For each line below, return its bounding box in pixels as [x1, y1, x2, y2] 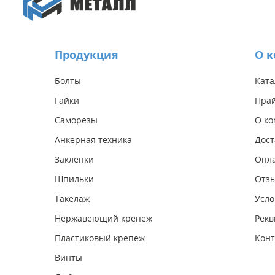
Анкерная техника [55, 133, 132, 145]
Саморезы [55, 114, 98, 126]
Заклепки [55, 153, 94, 165]
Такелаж [55, 192, 90, 204]
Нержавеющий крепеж [55, 212, 152, 224]
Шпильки [55, 172, 94, 185]
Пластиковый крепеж [55, 231, 145, 244]
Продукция [55, 47, 118, 63]
